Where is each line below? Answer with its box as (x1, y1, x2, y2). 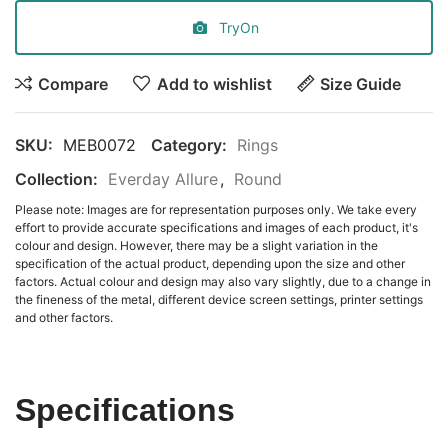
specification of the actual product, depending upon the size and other (15, 256, 405, 271)
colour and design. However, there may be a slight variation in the (15, 238, 378, 253)
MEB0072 (63, 135, 136, 155)
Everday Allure (108, 169, 218, 189)
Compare (38, 73, 109, 94)
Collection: (15, 169, 98, 189)
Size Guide (319, 73, 401, 94)
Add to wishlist (156, 73, 272, 94)
